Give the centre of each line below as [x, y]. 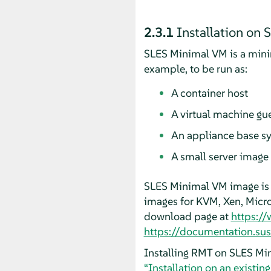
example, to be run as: [195, 68]
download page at [187, 216]
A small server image [220, 156]
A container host [209, 93]
